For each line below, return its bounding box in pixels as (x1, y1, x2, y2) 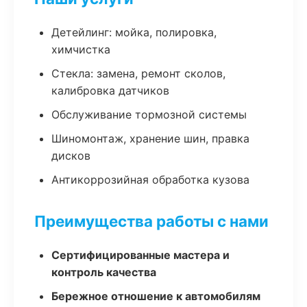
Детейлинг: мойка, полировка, (51, 25, 217, 39)
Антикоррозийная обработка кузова (51, 173, 249, 186)
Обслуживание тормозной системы (51, 108, 247, 121)
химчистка (51, 42, 110, 56)
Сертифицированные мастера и (51, 248, 230, 262)
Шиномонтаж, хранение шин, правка (51, 132, 249, 145)
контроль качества (51, 265, 156, 279)
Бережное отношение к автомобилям (51, 289, 260, 303)
